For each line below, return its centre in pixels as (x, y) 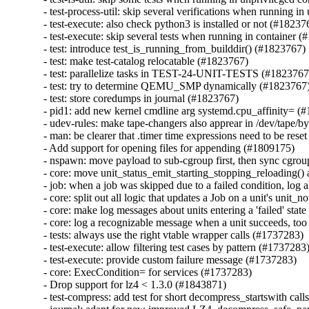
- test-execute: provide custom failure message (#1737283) (170, 259)
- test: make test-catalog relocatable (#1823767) (146, 61)
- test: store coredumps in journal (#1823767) (141, 98)
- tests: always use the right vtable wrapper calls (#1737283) (174, 235)
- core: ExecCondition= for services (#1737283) (148, 272)
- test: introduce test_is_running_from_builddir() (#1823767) (175, 48)
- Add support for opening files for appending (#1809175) (169, 148)
